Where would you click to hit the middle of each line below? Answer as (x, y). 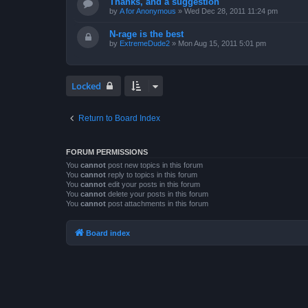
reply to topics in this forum (152, 175)
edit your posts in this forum (153, 185)
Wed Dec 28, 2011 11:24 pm (231, 11)
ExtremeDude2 (145, 43)
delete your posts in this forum (157, 194)
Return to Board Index (119, 119)
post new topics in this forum (154, 165)
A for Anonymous (148, 11)
